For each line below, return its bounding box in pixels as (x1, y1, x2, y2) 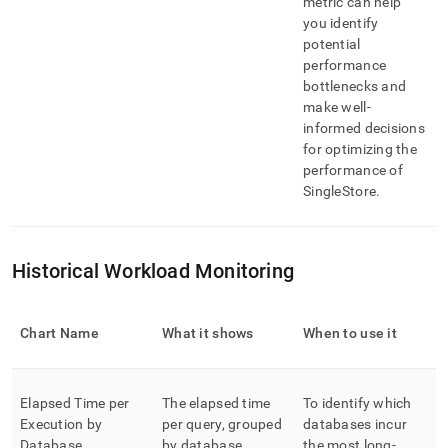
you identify (303, 15, 379, 31)
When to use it (303, 325, 397, 341)
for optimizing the (303, 141, 418, 157)
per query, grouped (162, 416, 283, 432)
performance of (303, 162, 403, 178)
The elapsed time (162, 395, 271, 411)
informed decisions (303, 120, 426, 136)
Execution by (20, 416, 103, 432)
